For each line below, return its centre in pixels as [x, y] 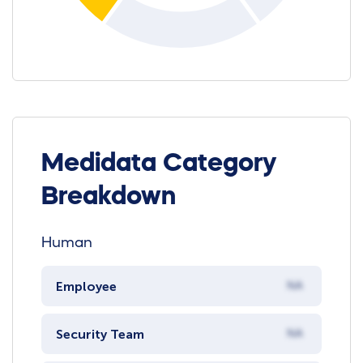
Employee [86, 286]
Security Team [100, 334]
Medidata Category [159, 162]
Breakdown [109, 196]
